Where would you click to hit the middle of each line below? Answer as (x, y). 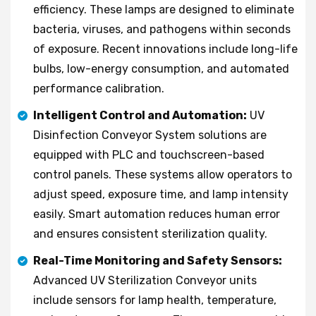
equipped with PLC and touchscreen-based (149, 154)
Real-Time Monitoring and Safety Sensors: (158, 260)
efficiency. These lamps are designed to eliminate (164, 9)
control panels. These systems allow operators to (163, 174)
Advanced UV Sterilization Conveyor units (145, 280)
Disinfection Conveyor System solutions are (150, 135)
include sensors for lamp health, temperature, (155, 300)
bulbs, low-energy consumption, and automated (161, 68)
